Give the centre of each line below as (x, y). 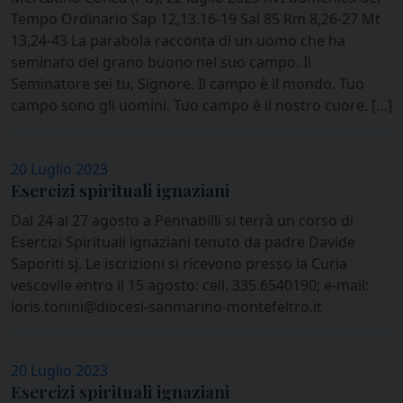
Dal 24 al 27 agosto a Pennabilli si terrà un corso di (182, 221)
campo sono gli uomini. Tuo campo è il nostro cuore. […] (201, 106)
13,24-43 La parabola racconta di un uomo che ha (178, 41)
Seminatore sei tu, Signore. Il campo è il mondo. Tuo (188, 84)
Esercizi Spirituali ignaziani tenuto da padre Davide (183, 242)
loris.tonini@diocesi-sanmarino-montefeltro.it (166, 307)
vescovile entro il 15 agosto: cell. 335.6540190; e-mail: (190, 286)
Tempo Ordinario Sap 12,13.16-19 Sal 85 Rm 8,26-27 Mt (196, 19)
